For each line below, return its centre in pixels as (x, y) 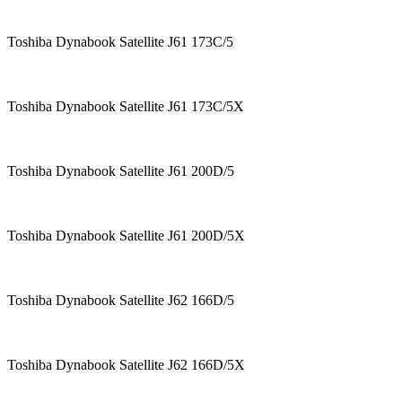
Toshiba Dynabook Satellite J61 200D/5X (133, 236)
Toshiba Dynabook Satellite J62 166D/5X (133, 365)
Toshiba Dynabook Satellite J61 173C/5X (126, 107)
